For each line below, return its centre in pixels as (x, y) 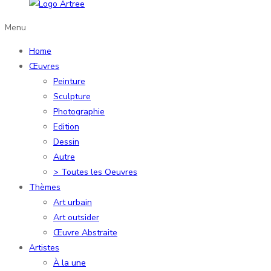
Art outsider (76, 217)
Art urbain (73, 202)
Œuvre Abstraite (85, 232)
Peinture (69, 81)
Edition (66, 126)
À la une (70, 263)
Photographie (79, 111)
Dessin (66, 142)
